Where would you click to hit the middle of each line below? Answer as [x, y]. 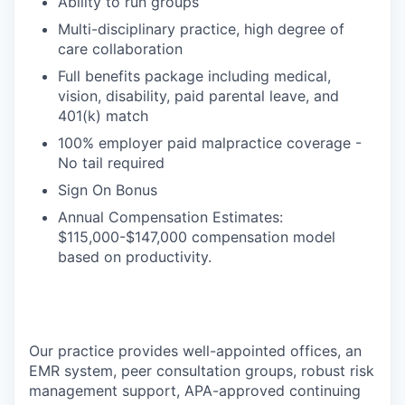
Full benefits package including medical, [194, 76]
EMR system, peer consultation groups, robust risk [202, 371]
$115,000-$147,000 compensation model [197, 237]
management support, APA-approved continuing [195, 391]
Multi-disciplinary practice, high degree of [201, 29]
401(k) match [103, 116]
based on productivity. [135, 257]
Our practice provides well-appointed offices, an [195, 351]
